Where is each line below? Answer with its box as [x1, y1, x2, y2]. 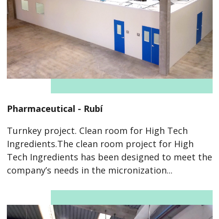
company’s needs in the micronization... [6, 164, 173, 176]
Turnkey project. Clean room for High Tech [6, 125, 188, 137]
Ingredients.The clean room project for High [6, 138, 194, 150]
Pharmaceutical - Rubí [6, 103, 103, 115]
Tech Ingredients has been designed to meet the [6, 151, 212, 163]
